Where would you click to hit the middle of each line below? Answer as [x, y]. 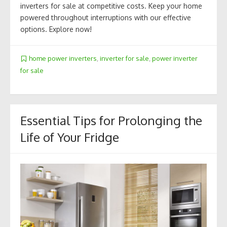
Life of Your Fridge [70, 137]
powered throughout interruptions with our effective [106, 18]
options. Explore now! [56, 29]
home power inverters [63, 59]
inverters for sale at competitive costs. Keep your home [111, 6]
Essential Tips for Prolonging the [111, 120]
